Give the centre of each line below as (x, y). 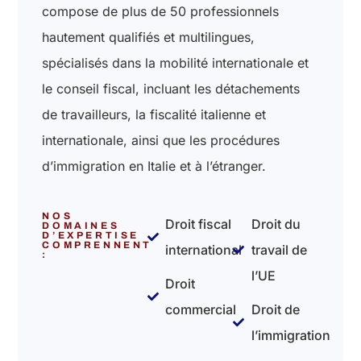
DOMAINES (81, 225)
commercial (201, 309)
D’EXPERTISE (91, 235)
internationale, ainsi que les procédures (161, 140)
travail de (279, 249)
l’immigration (290, 335)
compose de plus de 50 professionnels (161, 11)
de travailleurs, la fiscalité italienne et (154, 114)
